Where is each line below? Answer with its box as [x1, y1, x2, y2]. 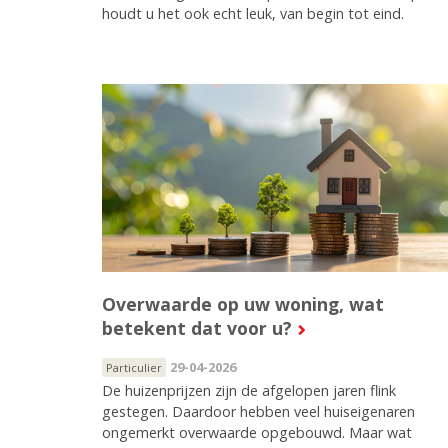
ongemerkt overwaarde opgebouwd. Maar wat [102, 422, 412, 442]
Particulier [106, 359, 162, 375]
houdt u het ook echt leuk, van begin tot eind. [102, 3, 404, 23]
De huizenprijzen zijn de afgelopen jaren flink [102, 380, 396, 400]
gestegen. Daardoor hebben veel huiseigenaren [102, 401, 415, 421]
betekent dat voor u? [102, 315, 292, 340]
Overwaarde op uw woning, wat [102, 291, 384, 316]
